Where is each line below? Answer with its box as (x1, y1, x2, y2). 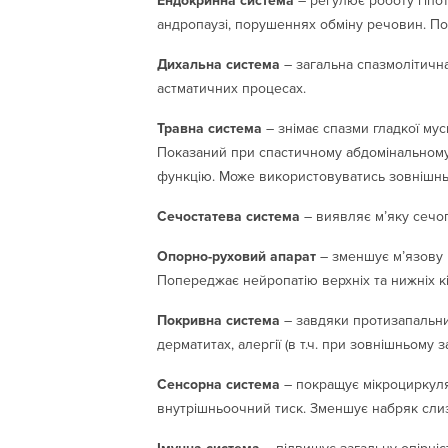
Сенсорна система (157, 375, 280, 393)
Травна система (157, 119, 262, 137)
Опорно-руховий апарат (157, 247, 316, 265)
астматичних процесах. (157, 79, 306, 97)
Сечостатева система (157, 207, 304, 225)
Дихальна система (157, 55, 284, 73)
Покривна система (157, 311, 280, 329)
